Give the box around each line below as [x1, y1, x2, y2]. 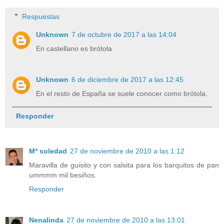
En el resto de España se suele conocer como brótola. [36, 89, 208, 97]
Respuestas [22, 12, 60, 20]
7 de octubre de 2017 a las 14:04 [71, 30, 177, 38]
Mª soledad [29, 146, 67, 155]
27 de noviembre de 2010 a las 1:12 [70, 146, 184, 155]
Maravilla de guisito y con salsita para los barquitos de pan [29, 160, 219, 169]
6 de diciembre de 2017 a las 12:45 [71, 75, 184, 83]
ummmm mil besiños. [29, 170, 96, 179]
